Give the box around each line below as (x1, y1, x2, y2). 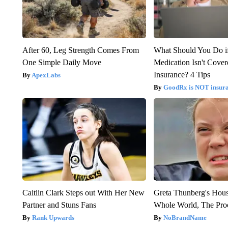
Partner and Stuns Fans (22, 201, 96, 210)
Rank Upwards (32, 214, 74, 222)
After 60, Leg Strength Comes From (22, 46, 139, 55)
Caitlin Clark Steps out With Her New (22, 188, 145, 197)
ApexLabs (31, 71, 61, 79)
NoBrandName (163, 214, 207, 222)
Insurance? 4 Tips (154, 70, 211, 79)
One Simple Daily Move (22, 58, 101, 67)
